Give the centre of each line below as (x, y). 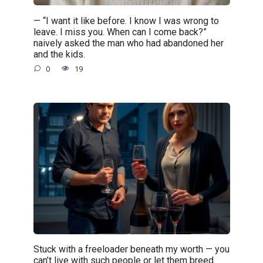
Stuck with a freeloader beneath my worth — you (131, 249)
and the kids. (59, 54)
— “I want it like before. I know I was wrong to (126, 21)
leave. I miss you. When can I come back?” (120, 32)
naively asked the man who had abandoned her (128, 43)
